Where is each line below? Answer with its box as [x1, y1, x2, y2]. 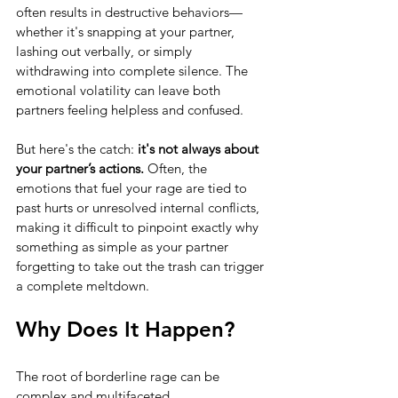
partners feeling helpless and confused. [16, 101, 243, 119]
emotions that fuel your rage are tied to [16, 179, 251, 197]
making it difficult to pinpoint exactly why [16, 219, 262, 236]
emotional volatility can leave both [16, 82, 224, 99]
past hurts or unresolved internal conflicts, [16, 199, 263, 217]
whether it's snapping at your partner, [16, 23, 238, 41]
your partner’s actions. [16, 160, 144, 178]
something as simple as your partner [16, 238, 232, 256]
